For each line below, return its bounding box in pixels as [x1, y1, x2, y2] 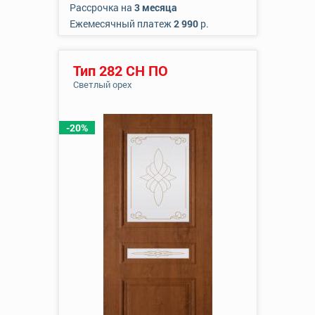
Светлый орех [72, 78, 132, 91]
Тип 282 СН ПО [72, 61, 168, 79]
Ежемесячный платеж [69, 17, 174, 30]
